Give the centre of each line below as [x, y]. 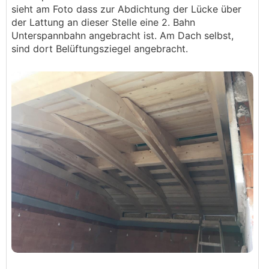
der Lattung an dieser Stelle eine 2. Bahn [103, 22]
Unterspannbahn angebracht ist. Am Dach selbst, [122, 35]
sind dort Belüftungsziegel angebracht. [100, 49]
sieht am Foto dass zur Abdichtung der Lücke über [126, 9]
